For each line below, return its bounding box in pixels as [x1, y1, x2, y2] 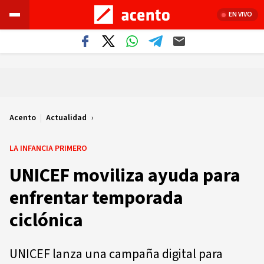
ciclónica [9, 207, 83, 234]
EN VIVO [229, 9, 252, 19]
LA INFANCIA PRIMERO [9, 143, 87, 154]
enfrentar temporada [9, 184, 183, 212]
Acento [9, 112, 36, 124]
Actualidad [46, 112, 87, 124]
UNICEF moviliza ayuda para [9, 162, 240, 189]
